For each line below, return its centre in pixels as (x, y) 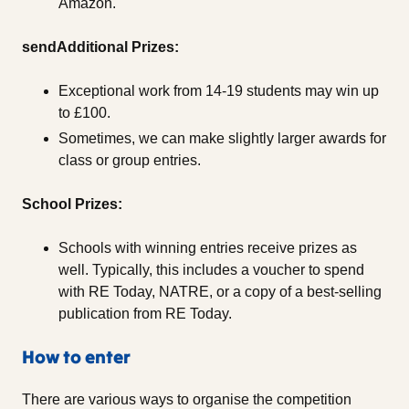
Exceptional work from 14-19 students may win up (219, 91)
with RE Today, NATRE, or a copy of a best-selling (220, 292)
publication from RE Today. (145, 314)
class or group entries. (130, 161)
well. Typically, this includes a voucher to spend (211, 270)
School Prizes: (72, 204)
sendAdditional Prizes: (100, 47)
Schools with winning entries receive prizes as (208, 248)
